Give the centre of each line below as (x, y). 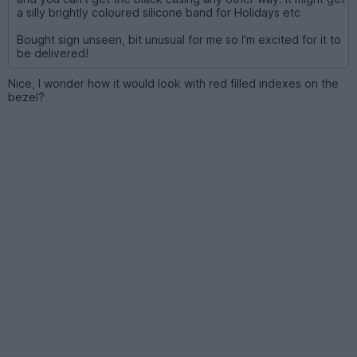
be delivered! (53, 53)
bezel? (26, 96)
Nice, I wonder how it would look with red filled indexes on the (173, 83)
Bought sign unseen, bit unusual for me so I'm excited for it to (179, 39)
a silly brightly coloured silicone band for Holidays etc (159, 12)
